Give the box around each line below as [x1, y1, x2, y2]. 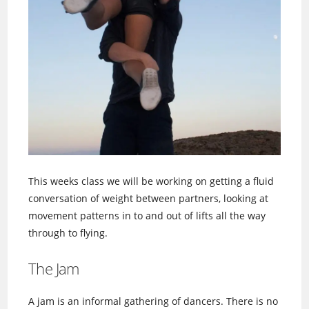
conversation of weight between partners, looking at [28, 192, 269, 205]
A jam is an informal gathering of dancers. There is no [28, 295, 279, 308]
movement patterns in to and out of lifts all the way [28, 209, 266, 222]
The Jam [28, 258, 79, 279]
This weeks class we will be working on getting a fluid [28, 175, 275, 188]
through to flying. [28, 226, 108, 239]
